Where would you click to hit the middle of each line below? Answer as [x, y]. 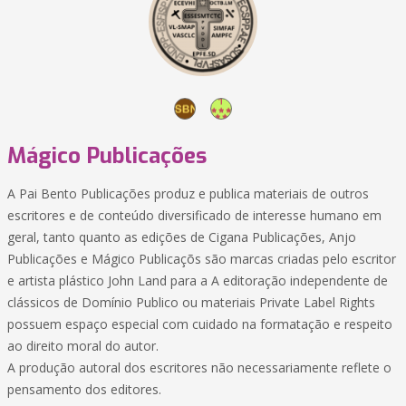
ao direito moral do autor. [83, 346]
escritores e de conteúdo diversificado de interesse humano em [194, 215]
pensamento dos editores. [84, 389]
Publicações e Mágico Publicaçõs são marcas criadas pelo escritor [202, 259]
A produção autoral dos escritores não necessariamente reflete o [199, 367]
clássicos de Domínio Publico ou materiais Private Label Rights [191, 302]
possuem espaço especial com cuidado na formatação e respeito [200, 324]
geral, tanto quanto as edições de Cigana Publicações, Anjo [182, 237]
